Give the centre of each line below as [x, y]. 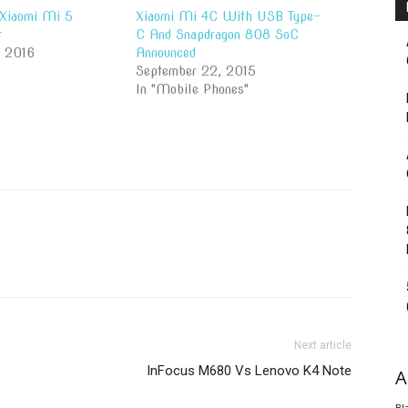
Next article [323, 345]
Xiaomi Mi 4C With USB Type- [229, 16]
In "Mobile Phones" [193, 89]
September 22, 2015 [196, 71]
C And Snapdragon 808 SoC [218, 35]
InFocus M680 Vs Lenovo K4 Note [249, 371]
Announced [166, 53]
